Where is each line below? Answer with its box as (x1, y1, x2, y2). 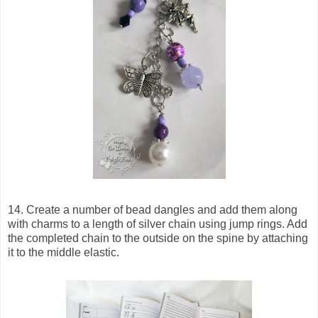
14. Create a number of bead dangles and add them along (8, 203, 297, 216)
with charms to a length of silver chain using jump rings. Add (8, 217, 307, 230)
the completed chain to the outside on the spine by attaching (8, 231, 308, 244)
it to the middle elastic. (8, 246, 119, 258)
